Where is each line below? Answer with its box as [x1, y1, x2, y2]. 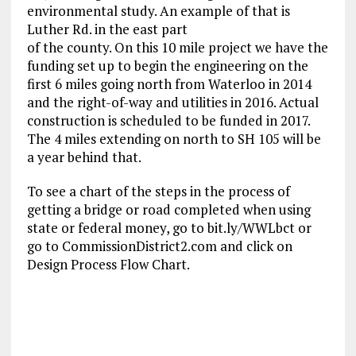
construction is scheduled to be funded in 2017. [26, 111, 310, 130]
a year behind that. [26, 148, 141, 167]
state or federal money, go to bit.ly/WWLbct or [26, 219, 311, 238]
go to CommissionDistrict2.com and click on [26, 237, 292, 256]
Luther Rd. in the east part [26, 20, 188, 39]
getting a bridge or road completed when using [26, 200, 311, 219]
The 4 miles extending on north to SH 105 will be [26, 130, 321, 149]
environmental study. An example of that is [26, 2, 290, 21]
